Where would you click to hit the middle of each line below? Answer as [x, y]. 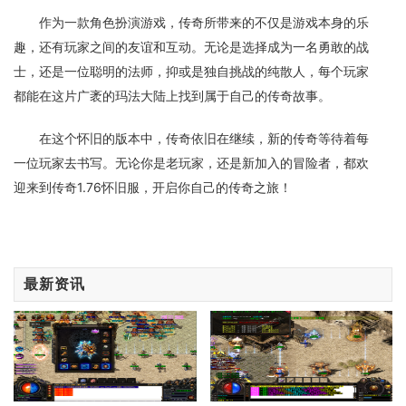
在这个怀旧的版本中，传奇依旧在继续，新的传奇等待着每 [204, 139]
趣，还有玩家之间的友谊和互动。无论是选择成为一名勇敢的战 [191, 47]
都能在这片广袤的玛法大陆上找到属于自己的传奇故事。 [172, 96]
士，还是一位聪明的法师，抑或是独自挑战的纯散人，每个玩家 [191, 72]
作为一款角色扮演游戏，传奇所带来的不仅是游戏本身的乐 [204, 23]
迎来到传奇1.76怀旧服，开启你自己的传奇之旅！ [153, 188]
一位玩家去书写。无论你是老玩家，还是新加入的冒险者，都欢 [191, 163]
